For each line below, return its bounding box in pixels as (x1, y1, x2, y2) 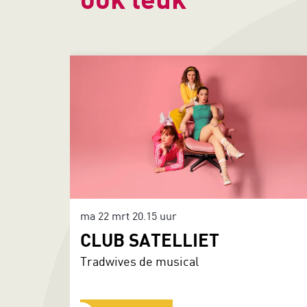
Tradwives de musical (80, 253, 199, 269)
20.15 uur (132, 208, 177, 222)
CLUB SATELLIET (80, 228, 219, 250)
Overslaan (69, 42, 117, 56)
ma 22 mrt (80, 208, 132, 222)
